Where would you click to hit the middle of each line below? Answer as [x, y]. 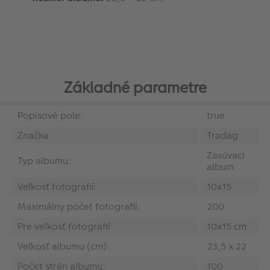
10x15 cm [227, 226]
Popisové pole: [50, 115]
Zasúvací [226, 155]
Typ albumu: [44, 160]
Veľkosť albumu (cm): [64, 246]
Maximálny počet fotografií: [79, 206]
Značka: [35, 135]
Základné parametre [135, 87]
